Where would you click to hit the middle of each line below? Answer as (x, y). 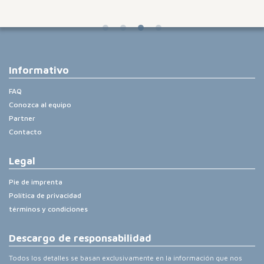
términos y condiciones (48, 209)
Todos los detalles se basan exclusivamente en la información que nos (126, 258)
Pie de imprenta (36, 181)
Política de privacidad (45, 195)
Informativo (39, 70)
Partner (22, 118)
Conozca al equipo (40, 104)
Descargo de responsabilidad (80, 238)
